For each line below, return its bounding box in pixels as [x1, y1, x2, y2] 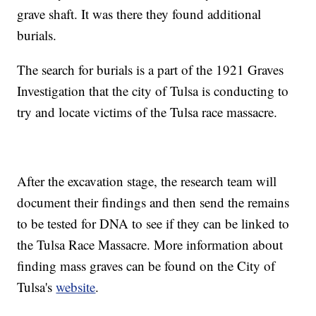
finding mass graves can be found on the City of [17, 256, 276, 274]
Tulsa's [17, 277, 56, 296]
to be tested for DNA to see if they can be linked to [17, 214, 290, 232]
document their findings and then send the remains [17, 193, 290, 211]
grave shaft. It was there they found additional [17, 4, 262, 23]
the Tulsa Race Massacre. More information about [17, 235, 284, 253]
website [56, 277, 96, 296]
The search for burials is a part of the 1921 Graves [17, 60, 284, 78]
